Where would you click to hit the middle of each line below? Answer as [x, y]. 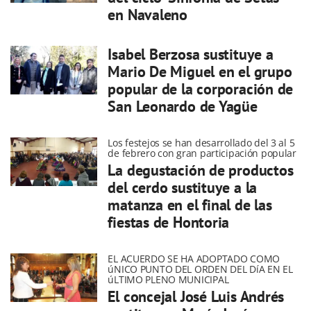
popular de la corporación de [201, 89]
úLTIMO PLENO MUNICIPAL [168, 279]
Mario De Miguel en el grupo [200, 72]
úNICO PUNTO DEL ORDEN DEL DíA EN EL [200, 269]
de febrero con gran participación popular [202, 153]
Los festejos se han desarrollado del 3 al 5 [201, 143]
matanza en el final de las [190, 205]
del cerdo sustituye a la [183, 187]
